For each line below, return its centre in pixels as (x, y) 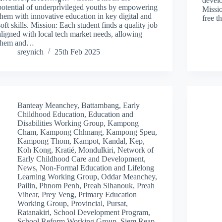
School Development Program (101, 212)
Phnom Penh (59, 185)
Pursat (116, 203)
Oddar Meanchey (128, 176)
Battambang (100, 105)
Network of (136, 150)
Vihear (28, 194)
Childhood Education (51, 114)
